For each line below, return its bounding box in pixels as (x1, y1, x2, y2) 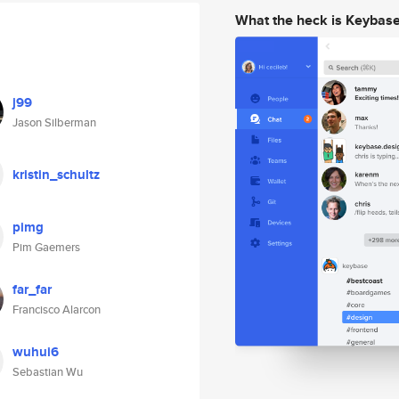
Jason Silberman (12, 114, 96, 131)
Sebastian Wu (12, 363, 83, 380)
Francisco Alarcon (12, 301, 101, 318)
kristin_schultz (12, 165, 100, 184)
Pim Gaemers (12, 239, 80, 256)
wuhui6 (12, 342, 59, 362)
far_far (12, 280, 52, 299)
